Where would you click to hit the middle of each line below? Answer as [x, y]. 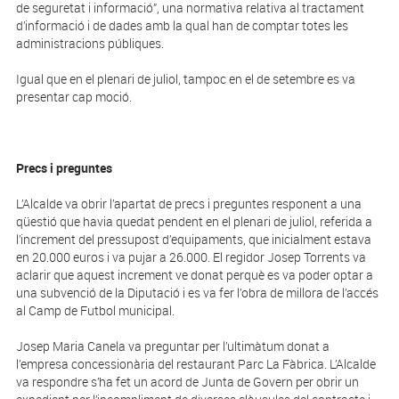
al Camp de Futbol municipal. [95, 311]
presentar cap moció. [73, 97]
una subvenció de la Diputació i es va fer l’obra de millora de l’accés [197, 293]
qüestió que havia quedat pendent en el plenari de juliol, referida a [194, 222]
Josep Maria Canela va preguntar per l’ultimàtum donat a [172, 346]
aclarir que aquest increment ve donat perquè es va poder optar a [194, 275]
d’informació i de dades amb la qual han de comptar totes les [182, 26]
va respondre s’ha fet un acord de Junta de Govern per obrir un [187, 382]
